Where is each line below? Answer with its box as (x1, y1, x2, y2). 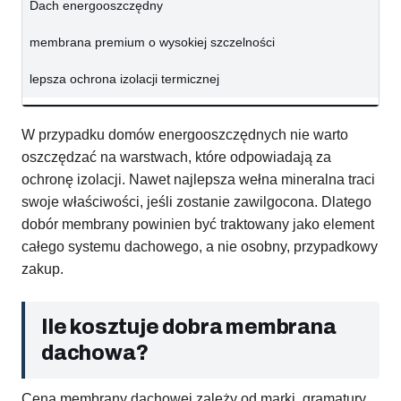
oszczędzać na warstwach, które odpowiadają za (21, 149, 331, 166)
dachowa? (41, 342, 149, 365)
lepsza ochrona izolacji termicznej (30, 72, 219, 87)
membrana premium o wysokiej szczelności (30, 35, 275, 50)
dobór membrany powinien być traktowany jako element (21, 217, 374, 233)
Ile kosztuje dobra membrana (41, 316, 337, 339)
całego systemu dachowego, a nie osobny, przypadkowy (21, 239, 378, 255)
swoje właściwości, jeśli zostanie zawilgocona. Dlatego (21, 194, 371, 210)
